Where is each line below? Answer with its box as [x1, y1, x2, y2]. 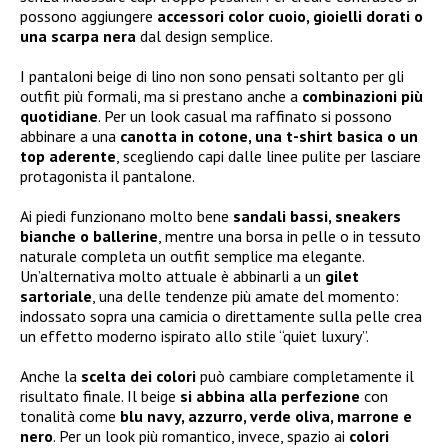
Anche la [20, 365, 81, 386]
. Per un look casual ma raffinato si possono [98, 105, 392, 126]
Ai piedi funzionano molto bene [20, 205, 233, 226]
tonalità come [20, 405, 120, 426]
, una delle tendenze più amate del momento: [92, 285, 399, 306]
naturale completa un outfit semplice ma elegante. [20, 245, 364, 266]
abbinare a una [20, 125, 120, 146]
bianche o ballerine [20, 225, 158, 246]
